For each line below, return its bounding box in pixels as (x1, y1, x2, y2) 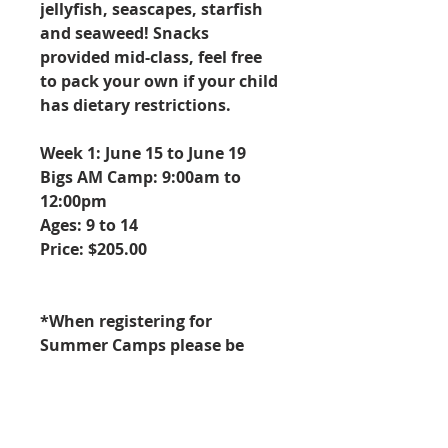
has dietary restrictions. (40, 93, 231, 116)
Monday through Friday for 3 (40, 405, 269, 428)
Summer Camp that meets (40, 381, 250, 404)
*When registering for (40, 309, 212, 332)
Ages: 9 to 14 (40, 213, 138, 236)
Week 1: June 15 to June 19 (40, 141, 246, 164)
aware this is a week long (40, 357, 241, 380)
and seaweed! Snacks (40, 21, 209, 44)
